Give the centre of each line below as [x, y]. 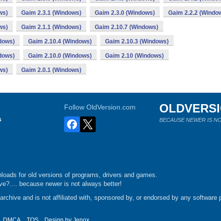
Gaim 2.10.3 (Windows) [137, 41]
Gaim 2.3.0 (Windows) [125, 13]
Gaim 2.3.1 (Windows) [51, 13]
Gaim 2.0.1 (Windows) [51, 70]
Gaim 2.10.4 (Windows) [60, 41]
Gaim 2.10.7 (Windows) [127, 27]
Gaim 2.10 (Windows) [134, 56]
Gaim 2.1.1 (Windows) [51, 27]
